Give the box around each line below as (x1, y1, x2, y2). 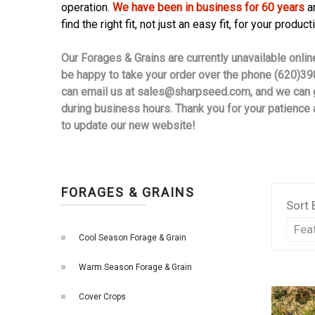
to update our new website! (61, 119, 195, 132)
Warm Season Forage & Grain (79, 262, 192, 272)
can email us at (61, 85, 137, 98)
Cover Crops (79, 292, 126, 302)
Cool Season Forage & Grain (79, 233, 186, 243)
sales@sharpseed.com (137, 85, 250, 98)
